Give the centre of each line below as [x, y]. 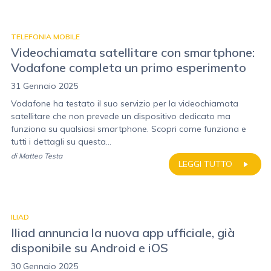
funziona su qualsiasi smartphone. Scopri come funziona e [129, 129]
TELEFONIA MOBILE [45, 37]
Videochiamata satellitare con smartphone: [133, 52]
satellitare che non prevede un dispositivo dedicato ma [121, 116]
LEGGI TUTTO [205, 164]
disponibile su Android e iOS [90, 248]
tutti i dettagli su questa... [61, 142]
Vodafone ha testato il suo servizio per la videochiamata [125, 103]
